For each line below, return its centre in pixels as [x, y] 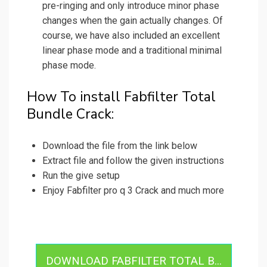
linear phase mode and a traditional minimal [132, 51]
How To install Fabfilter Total [121, 97]
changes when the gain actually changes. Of [133, 21]
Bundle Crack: [70, 114]
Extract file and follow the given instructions [133, 161]
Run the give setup [81, 176]
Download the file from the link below [120, 146]
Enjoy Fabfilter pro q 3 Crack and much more [133, 191]
